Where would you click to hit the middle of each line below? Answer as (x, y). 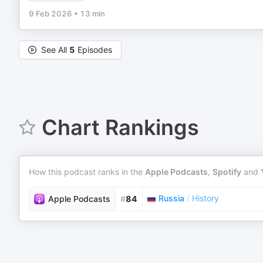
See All (55, 50)
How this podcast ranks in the (87, 172)
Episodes (94, 50)
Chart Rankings (120, 127)
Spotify (227, 172)
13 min (92, 14)
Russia (171, 198)
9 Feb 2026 (50, 14)
